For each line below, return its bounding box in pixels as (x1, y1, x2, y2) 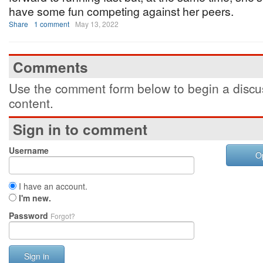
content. (9, 94, 53, 112)
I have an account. (16, 180, 87, 192)
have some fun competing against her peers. (9, 3, 234, 19)
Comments (13, 57, 88, 77)
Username (9, 144, 49, 156)
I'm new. (19, 192, 51, 204)
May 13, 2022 (75, 19, 119, 29)
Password (9, 210, 50, 221)
